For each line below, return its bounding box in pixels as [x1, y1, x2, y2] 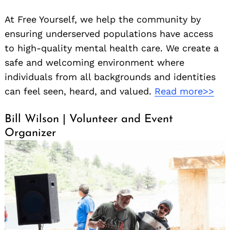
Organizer [5, 127, 56, 140]
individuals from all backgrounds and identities [5, 71, 216, 83]
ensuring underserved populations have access [5, 28, 213, 40]
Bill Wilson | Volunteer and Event [5, 113, 173, 126]
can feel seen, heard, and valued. [5, 86, 155, 97]
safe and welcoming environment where [5, 57, 184, 68]
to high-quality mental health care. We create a [5, 43, 219, 54]
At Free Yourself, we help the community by [5, 14, 201, 25]
